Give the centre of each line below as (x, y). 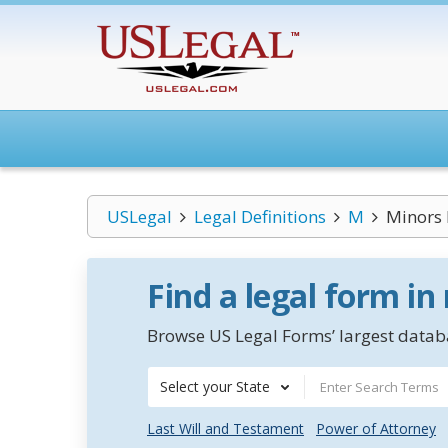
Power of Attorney (376, 428)
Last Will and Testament (225, 428)
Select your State (215, 386)
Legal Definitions (259, 216)
